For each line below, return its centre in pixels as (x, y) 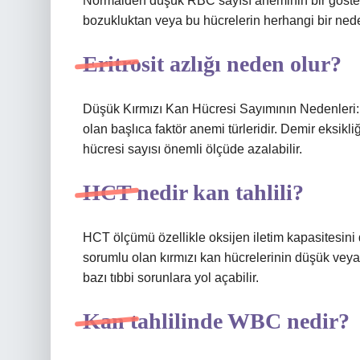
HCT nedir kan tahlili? (193, 192)
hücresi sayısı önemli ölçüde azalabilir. (192, 149)
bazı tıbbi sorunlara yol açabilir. (171, 278)
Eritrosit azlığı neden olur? (212, 64)
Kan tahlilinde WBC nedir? (216, 321)
